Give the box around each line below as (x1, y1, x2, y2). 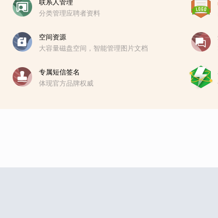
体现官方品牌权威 (39, 79, 93, 88)
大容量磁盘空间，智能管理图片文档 (39, 44, 148, 53)
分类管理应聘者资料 (39, 9, 100, 18)
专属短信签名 (39, 68, 80, 76)
